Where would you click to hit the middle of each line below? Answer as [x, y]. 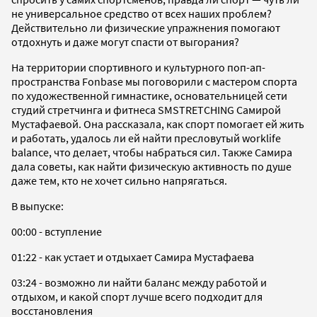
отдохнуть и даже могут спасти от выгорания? [126, 41]
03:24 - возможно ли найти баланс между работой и [139, 282]
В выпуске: [38, 206]
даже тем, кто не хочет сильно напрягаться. [119, 180]
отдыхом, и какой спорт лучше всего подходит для [137, 296]
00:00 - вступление [57, 231]
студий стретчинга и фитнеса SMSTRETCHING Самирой [146, 109]
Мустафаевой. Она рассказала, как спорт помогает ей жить [158, 123]
